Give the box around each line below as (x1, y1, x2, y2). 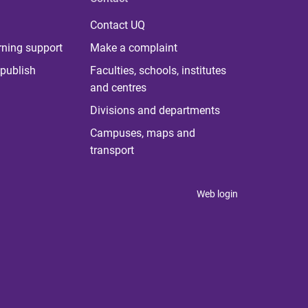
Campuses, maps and (89, 126, 195, 140)
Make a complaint (89, 41, 177, 54)
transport (89, 144, 134, 157)
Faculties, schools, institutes (89, 64, 226, 77)
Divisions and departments (89, 104, 220, 117)
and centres (89, 81, 146, 94)
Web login (197, 188, 238, 199)
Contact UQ (89, 19, 145, 32)
